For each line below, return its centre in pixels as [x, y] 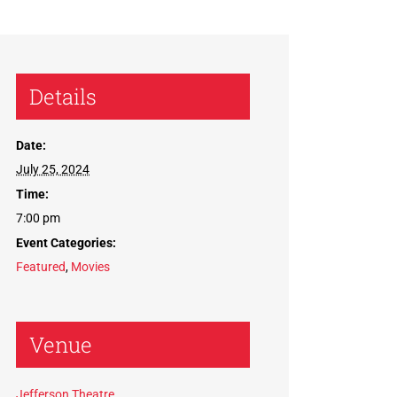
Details [63, 97]
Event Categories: [66, 243]
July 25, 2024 [53, 169]
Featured [41, 267]
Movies [90, 267]
